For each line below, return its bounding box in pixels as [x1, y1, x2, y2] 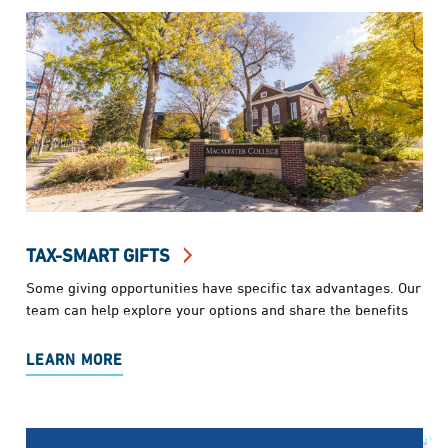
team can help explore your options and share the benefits [25, 301, 408, 318]
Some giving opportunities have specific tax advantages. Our [25, 279, 421, 296]
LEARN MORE [25, 351, 123, 368]
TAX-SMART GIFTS [25, 245, 174, 266]
